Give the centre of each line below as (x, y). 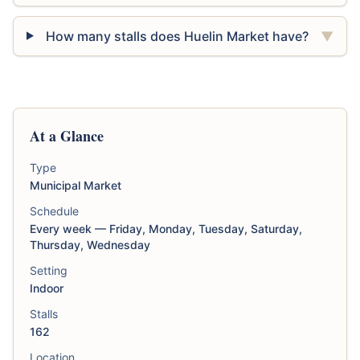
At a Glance (67, 135)
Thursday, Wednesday (90, 244)
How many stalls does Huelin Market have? (177, 36)
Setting (49, 270)
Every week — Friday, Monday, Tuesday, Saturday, (166, 228)
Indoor (47, 288)
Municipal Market (76, 185)
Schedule (54, 211)
